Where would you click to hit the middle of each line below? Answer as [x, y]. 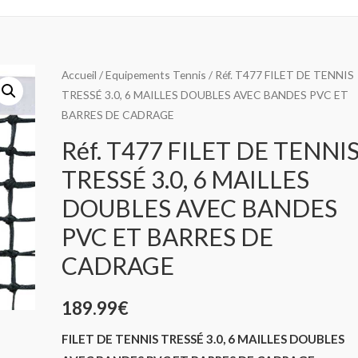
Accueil [80, 75]
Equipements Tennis [156, 75]
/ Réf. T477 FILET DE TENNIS [280, 75]
